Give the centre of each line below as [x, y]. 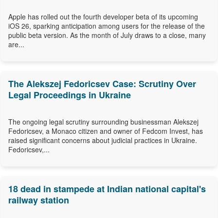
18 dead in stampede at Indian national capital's [107, 189]
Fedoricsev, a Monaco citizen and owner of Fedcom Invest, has [106, 131]
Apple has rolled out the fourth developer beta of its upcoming [103, 17]
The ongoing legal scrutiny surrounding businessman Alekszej [103, 122]
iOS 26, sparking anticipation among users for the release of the [107, 26]
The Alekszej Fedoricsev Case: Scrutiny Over [102, 84]
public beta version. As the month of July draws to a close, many [107, 35]
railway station [39, 200]
